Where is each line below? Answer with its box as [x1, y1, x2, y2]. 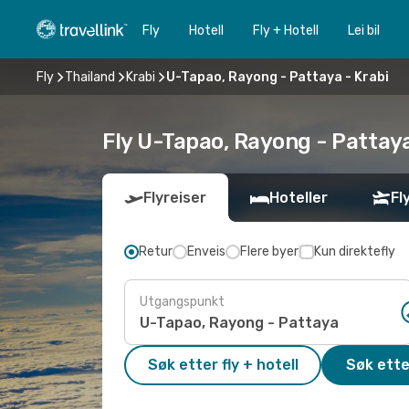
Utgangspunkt [140, 293, 225, 309]
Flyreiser [143, 189, 206, 206]
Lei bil [348, 22, 380, 38]
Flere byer [240, 244, 299, 259]
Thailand [65, 68, 115, 85]
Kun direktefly [314, 244, 395, 259]
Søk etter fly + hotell [147, 356, 299, 373]
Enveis [187, 244, 225, 259]
